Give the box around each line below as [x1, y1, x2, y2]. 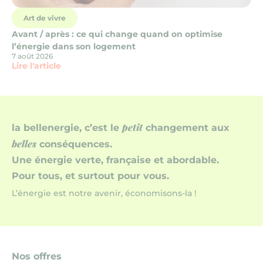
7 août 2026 [12, 51, 53, 60]
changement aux [143, 122, 230, 133]
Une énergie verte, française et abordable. [12, 154, 219, 166]
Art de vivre [23, 13, 66, 22]
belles [12, 137, 36, 150]
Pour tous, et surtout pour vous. [12, 170, 169, 181]
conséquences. [36, 139, 112, 150]
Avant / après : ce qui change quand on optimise [12, 28, 222, 39]
